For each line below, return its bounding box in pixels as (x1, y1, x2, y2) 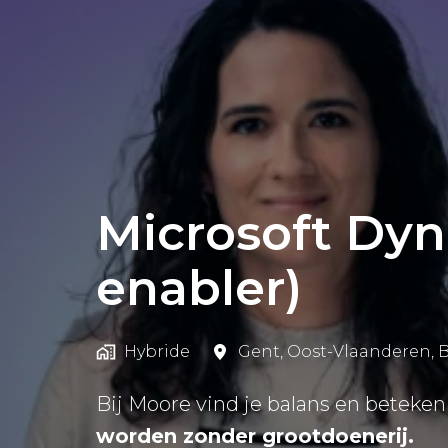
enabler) (96, 259, 302, 318)
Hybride (124, 342, 190, 362)
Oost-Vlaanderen (287, 342, 431, 362)
